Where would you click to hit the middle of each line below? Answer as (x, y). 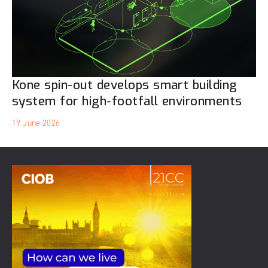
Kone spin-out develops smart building (125, 85)
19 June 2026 (36, 123)
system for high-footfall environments (127, 101)
